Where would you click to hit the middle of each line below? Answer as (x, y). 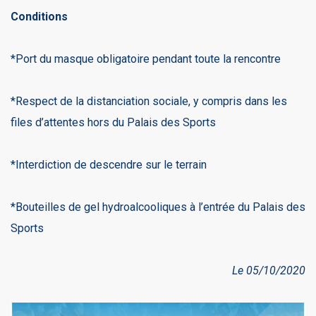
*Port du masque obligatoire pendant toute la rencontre (146, 59)
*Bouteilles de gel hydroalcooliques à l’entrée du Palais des (158, 207)
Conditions (39, 16)
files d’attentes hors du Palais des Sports (113, 122)
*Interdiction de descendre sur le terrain (109, 164)
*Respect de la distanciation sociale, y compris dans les (149, 101)
